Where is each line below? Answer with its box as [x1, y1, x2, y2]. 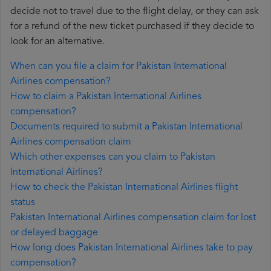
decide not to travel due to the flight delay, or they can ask [10, 7, 259, 17]
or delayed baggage [10, 228, 98, 238]
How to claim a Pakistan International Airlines [10, 92, 201, 102]
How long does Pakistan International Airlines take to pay [10, 243, 253, 253]
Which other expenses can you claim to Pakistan [10, 152, 215, 163]
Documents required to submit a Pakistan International [10, 122, 243, 132]
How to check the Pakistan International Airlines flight [10, 183, 238, 193]
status [10, 198, 35, 208]
